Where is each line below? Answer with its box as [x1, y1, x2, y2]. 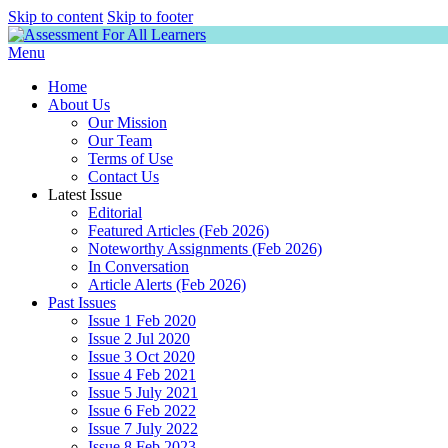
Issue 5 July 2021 [88, 384, 198, 401]
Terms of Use [88, 150, 173, 167]
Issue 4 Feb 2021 [88, 366, 196, 383]
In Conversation [88, 258, 189, 275]
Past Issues [48, 294, 116, 311]
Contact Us [88, 168, 159, 185]
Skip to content [8, 8, 103, 25]
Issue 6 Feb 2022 [88, 402, 196, 419]
